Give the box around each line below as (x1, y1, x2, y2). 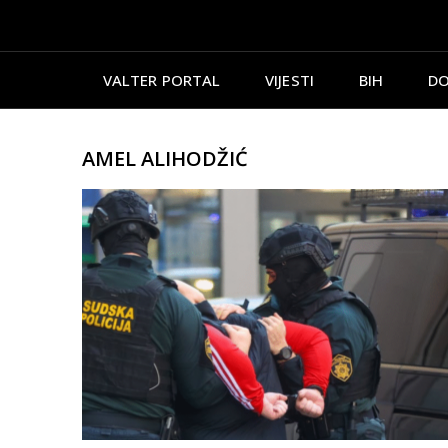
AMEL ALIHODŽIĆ (82, 144, 248, 172)
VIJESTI (265, 69, 314, 90)
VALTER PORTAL (102, 69, 221, 90)
